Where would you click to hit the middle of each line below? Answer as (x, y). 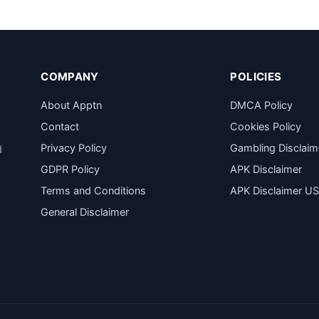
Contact (60, 127)
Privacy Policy (74, 148)
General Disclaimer (85, 212)
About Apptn (72, 105)
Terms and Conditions (94, 191)
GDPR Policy (70, 169)
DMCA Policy (262, 105)
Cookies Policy (266, 127)
